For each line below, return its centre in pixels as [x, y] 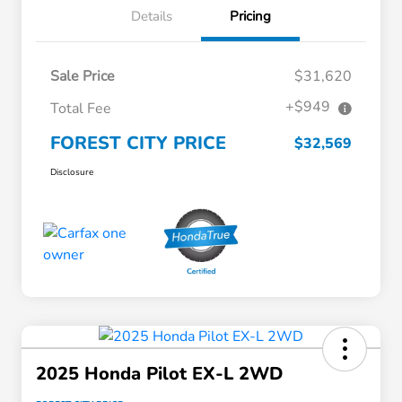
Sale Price [83, 77]
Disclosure [72, 173]
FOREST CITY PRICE [138, 144]
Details [152, 17]
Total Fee [81, 109]
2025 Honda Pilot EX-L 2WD [159, 374]
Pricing [250, 17]
